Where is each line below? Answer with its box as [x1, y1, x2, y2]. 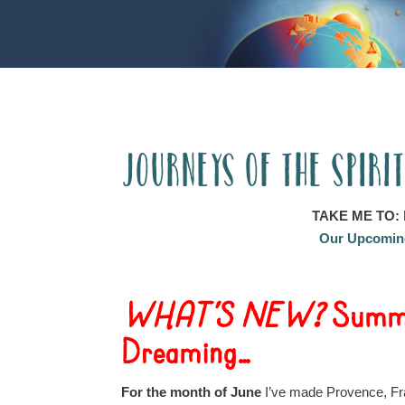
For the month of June [121, 384, 266, 400]
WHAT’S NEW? [121, 299, 332, 335]
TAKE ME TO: [311, 208, 403, 223]
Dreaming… [121, 335, 252, 372]
